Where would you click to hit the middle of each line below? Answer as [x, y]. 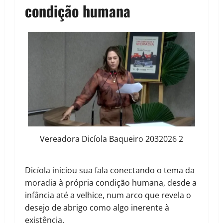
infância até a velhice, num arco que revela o [108, 195]
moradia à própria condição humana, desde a [111, 183]
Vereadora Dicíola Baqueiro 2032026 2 [111, 139]
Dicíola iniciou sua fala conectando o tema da [110, 170]
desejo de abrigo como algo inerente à [97, 208]
